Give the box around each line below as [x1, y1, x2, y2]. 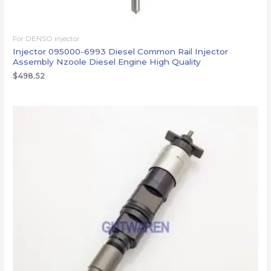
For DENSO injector [13, 34, 80, 43]
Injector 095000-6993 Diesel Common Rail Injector [13, 47, 229, 57]
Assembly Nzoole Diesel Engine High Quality [13, 57, 201, 67]
